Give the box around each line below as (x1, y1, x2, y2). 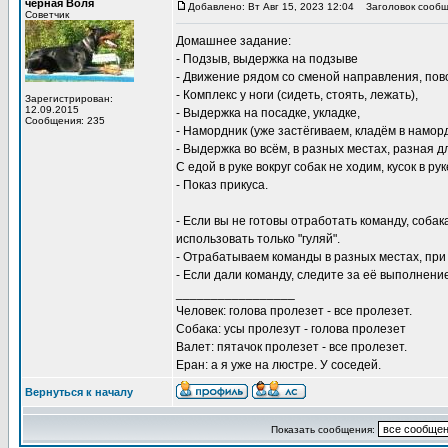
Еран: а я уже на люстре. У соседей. (176, 358, 381, 372)
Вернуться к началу (25, 386, 133, 398)
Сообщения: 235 (25, 115, 105, 126)
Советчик (25, 9, 69, 20)
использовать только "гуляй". (176, 232, 340, 246)
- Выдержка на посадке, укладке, (176, 106, 360, 120)
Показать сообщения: (270, 424, 378, 435)
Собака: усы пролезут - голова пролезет (176, 322, 406, 336)
